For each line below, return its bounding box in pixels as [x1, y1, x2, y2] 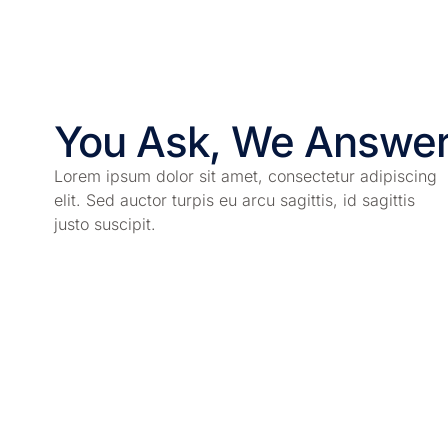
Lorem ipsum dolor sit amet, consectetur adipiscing [53, 166, 437, 187]
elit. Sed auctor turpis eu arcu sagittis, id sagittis [53, 190, 415, 211]
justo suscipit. [53, 214, 156, 235]
